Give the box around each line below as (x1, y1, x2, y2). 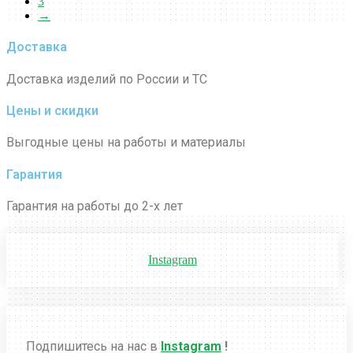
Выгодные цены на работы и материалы (6, 135, 246, 150)
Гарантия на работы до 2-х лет (6, 198, 183, 214)
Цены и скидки (6, 103, 98, 119)
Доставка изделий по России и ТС (6, 71, 207, 87)
